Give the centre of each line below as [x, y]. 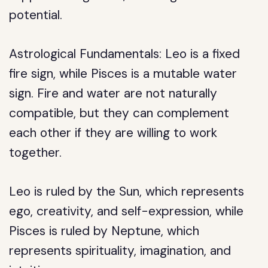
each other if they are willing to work [113, 133]
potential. [36, 15]
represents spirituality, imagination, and [120, 251]
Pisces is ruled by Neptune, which [104, 231]
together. [36, 153]
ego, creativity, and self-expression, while [127, 211]
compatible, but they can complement [119, 113]
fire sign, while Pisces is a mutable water [123, 74]
